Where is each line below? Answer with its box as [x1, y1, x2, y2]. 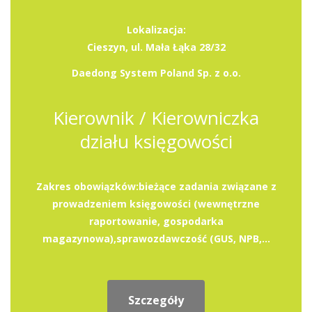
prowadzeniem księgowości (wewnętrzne [52, 197, 260, 210]
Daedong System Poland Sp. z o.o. [71, 66, 241, 79]
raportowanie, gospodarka [88, 214, 224, 228]
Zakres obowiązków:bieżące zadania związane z [36, 180, 276, 193]
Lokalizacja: [126, 23, 186, 36]
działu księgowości [79, 129, 233, 154]
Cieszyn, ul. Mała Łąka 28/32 [86, 40, 226, 54]
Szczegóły [128, 292, 184, 308]
